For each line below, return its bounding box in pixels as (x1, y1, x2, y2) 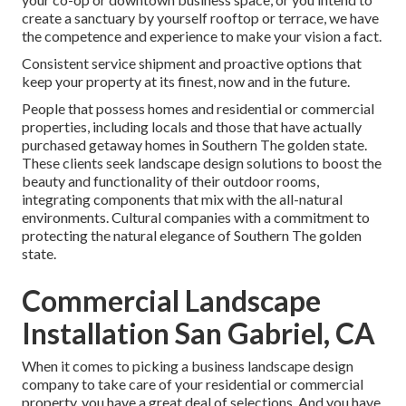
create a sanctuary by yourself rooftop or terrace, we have (22, 9, 379, 27)
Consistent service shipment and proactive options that (22, 54, 362, 72)
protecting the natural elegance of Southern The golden (22, 227, 362, 245)
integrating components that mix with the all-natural (22, 190, 343, 208)
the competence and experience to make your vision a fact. (22, 27, 382, 45)
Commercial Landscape (22, 283, 321, 319)
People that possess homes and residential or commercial (22, 100, 374, 118)
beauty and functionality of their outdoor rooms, (22, 172, 319, 190)
